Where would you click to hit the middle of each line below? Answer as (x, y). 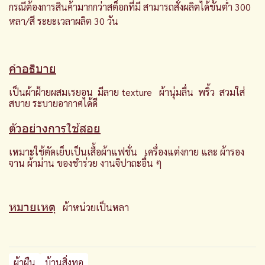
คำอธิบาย (33, 67)
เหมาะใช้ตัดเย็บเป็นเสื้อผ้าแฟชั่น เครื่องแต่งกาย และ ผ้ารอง (127, 152)
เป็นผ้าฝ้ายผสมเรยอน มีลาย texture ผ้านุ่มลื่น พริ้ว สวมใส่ (127, 92)
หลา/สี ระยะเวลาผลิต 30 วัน (64, 21)
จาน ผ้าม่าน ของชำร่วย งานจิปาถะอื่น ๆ (87, 163)
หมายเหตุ (32, 206)
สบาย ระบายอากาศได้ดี (53, 103)
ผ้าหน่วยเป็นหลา (92, 207)
